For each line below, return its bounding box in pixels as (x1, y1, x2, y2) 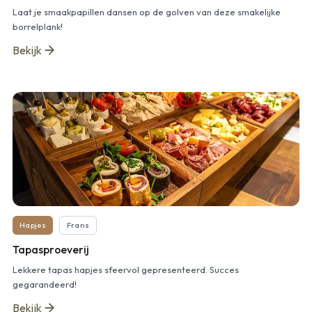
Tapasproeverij (13, 242, 89, 257)
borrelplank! (13, 20, 63, 32)
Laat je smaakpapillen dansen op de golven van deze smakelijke (13, 6, 281, 17)
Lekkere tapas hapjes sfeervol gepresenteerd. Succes (13, 263, 239, 275)
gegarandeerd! (13, 278, 77, 290)
